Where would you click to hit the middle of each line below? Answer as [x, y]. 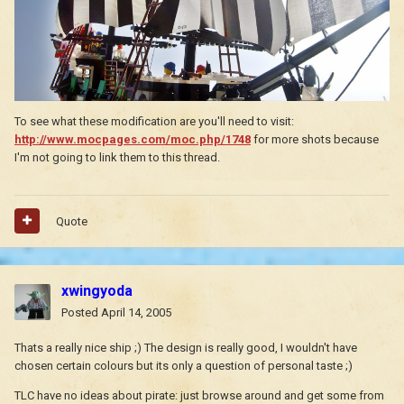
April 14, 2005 [136, 312]
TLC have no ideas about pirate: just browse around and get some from [199, 395]
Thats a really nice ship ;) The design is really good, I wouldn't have [186, 347]
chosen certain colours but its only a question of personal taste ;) [184, 365]
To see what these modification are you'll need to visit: [154, 122]
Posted [81, 312]
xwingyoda [97, 290]
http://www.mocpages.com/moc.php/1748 [133, 140]
